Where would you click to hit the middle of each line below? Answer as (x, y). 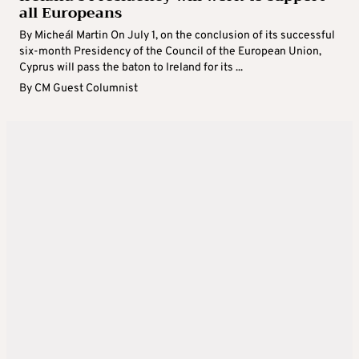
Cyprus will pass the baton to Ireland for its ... (131, 68)
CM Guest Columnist (86, 89)
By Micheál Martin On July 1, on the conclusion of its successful (177, 36)
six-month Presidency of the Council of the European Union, (170, 52)
